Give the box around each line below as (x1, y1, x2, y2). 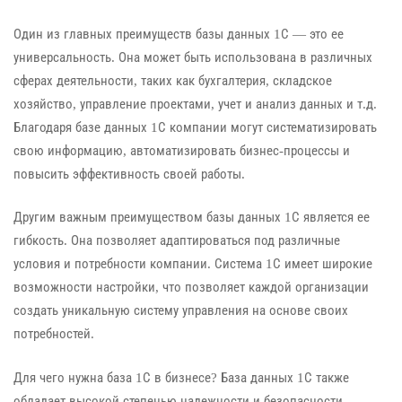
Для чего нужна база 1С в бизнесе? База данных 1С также (13, 370, 349, 385)
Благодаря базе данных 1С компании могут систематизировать (13, 119, 377, 135)
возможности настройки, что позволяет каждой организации (13, 280, 369, 295)
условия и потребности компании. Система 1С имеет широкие (13, 257, 372, 272)
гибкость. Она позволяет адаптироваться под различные (13, 233, 340, 249)
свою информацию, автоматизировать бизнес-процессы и (13, 143, 350, 158)
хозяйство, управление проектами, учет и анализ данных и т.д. (13, 96, 377, 111)
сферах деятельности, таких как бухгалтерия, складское (13, 73, 332, 88)
